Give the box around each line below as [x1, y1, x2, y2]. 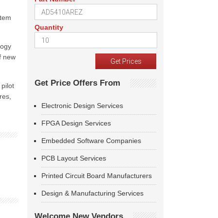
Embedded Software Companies [41, 137, 141, 145]
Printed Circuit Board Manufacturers [41, 172, 152, 180]
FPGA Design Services [41, 119, 111, 127]
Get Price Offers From [35, 78, 120, 88]
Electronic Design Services [41, 102, 123, 109]
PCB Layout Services [41, 154, 106, 162]
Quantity [35, 23, 63, 31]
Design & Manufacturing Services [41, 189, 144, 197]
